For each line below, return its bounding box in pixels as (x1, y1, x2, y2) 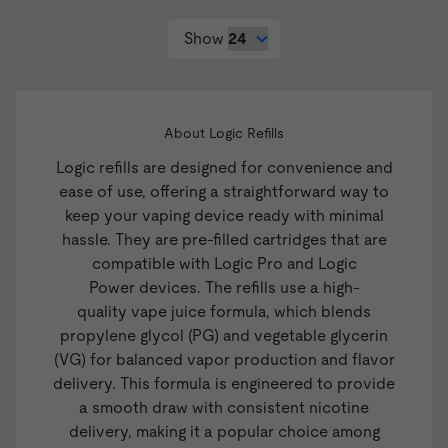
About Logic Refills (164, 125, 284, 142)
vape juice (131, 302, 206, 322)
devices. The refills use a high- (134, 278, 360, 298)
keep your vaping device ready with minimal (64, 206, 384, 226)
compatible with (91, 254, 214, 274)
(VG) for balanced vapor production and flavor (53, 350, 395, 370)
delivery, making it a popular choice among (68, 422, 380, 442)
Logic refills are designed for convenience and (55, 158, 393, 178)
